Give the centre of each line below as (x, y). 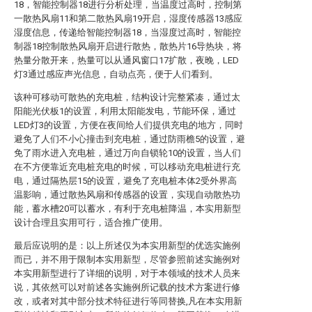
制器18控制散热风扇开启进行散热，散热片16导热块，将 (128, 46)
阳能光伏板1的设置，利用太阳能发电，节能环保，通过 (125, 111)
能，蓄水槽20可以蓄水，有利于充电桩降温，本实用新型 (127, 209)
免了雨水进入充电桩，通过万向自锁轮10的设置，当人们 (127, 153)
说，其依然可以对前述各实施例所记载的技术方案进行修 (127, 287)
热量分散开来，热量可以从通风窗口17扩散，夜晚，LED (126, 60)
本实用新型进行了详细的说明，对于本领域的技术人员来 (127, 273)
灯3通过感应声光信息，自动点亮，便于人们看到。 (116, 74)
